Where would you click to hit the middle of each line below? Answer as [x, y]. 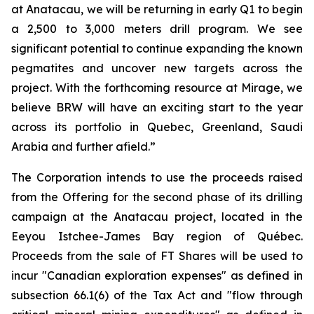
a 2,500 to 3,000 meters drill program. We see [157, 29]
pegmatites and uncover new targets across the [157, 68]
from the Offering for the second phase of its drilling [157, 197]
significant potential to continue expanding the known [157, 48]
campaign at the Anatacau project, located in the [157, 217]
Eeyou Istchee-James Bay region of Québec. [157, 236]
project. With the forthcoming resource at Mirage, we [157, 88]
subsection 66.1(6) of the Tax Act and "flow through [157, 295]
